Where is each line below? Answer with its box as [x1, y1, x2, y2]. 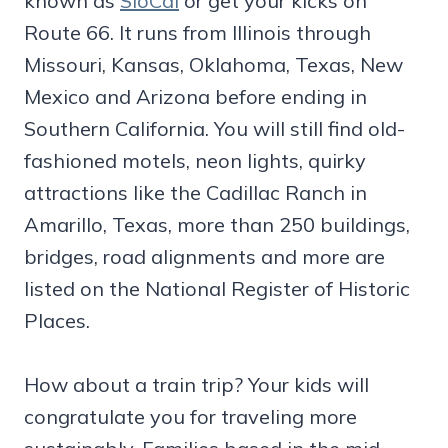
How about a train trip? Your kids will [24, 371, 369, 397]
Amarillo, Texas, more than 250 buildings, [24, 211, 410, 237]
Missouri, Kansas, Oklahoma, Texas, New [24, 51, 403, 77]
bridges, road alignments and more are [24, 243, 385, 269]
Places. [24, 307, 90, 333]
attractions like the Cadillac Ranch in [24, 179, 367, 205]
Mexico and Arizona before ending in [24, 83, 367, 109]
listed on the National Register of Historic [24, 275, 410, 301]
